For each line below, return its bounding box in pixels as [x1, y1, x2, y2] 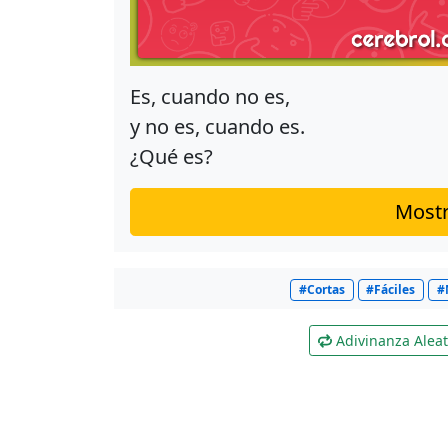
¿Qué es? [130, 143, 213, 170]
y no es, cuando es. [130, 113, 305, 140]
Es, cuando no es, [130, 83, 290, 110]
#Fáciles [366, 281, 416, 298]
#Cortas [298, 281, 345, 298]
